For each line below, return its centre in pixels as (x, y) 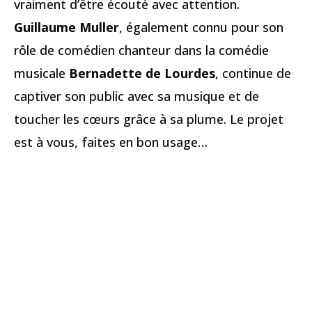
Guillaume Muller (67, 28)
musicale (41, 73)
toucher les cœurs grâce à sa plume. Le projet (149, 119)
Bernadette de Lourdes (142, 73)
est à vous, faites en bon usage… (111, 142)
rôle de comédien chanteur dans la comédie (141, 50)
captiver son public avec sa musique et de (136, 96)
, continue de (253, 73)
